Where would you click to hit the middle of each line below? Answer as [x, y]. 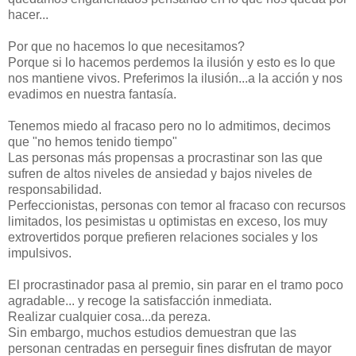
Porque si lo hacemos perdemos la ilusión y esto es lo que [172, 63]
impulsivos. [40, 253]
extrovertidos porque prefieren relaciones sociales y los [163, 238]
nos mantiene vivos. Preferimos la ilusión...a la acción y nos [175, 79]
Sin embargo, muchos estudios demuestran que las [152, 333]
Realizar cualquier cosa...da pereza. [109, 317]
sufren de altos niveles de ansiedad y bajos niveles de [160, 174]
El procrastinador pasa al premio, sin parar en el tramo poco [176, 285]
